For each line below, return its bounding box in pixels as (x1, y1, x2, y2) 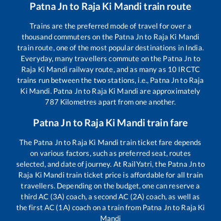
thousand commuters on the (21, 32, 115, 41)
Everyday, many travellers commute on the (21, 53, 163, 63)
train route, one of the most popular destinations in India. (17, 42, 204, 52)
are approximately (138, 86, 201, 95)
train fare (145, 116, 188, 128)
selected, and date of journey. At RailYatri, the (16, 159, 168, 168)
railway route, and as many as (67, 64, 168, 74)
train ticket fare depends (118, 137, 202, 147)
